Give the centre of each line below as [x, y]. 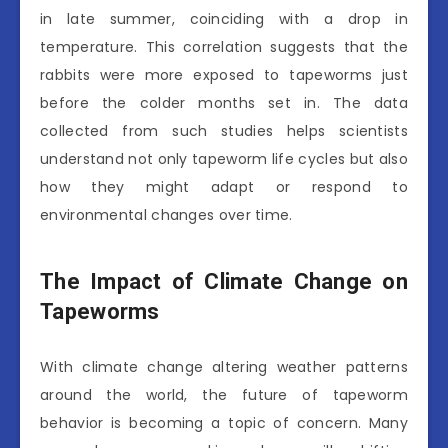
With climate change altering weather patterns [224, 366]
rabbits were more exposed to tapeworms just [224, 74]
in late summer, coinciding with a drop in [224, 18]
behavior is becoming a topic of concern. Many [224, 422]
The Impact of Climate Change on [224, 282]
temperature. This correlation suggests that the [224, 46]
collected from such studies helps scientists [224, 130]
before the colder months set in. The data [224, 102]
